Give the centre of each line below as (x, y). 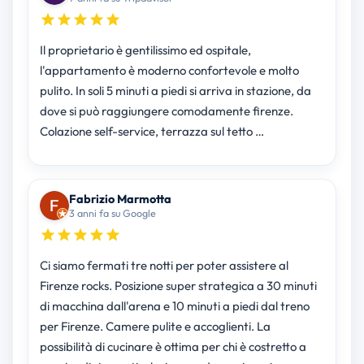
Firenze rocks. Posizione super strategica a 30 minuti (178, 286)
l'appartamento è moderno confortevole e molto (169, 71)
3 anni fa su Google (112, 213)
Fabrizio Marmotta (120, 199)
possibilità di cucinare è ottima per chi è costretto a (173, 347)
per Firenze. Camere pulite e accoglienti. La (155, 327)
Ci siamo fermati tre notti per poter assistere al (164, 266)
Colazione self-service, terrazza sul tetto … (152, 132)
